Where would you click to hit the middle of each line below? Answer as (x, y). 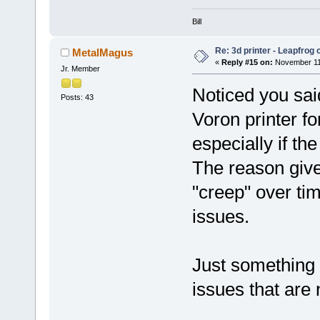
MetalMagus (103, 53)
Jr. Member (80, 69)
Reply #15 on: (247, 62)
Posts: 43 (77, 97)
